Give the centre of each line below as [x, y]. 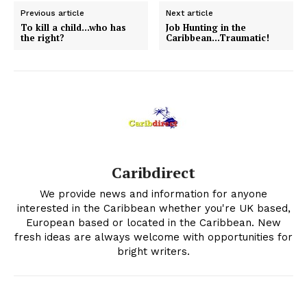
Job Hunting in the [206, 28]
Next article [190, 13]
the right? [42, 38]
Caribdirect [153, 173]
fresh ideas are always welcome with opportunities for [153, 237]
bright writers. [153, 252]
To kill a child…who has [73, 28]
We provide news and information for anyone [153, 194]
